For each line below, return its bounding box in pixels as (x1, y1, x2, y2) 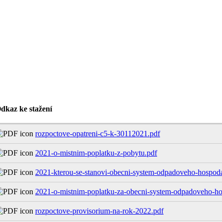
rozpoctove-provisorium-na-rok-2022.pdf (35, 207, 164, 216)
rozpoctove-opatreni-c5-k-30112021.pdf (35, 129, 160, 138)
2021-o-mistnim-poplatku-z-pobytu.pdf (35, 149, 157, 158)
